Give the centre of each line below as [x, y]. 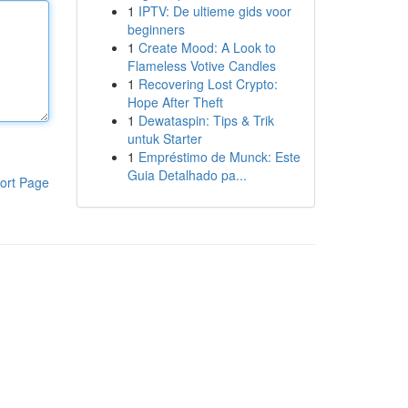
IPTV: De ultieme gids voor [214, 11]
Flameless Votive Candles [201, 66]
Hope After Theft [175, 102]
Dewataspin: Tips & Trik [206, 120]
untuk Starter [164, 138]
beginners [156, 29]
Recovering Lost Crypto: [208, 84]
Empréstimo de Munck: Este [219, 157]
